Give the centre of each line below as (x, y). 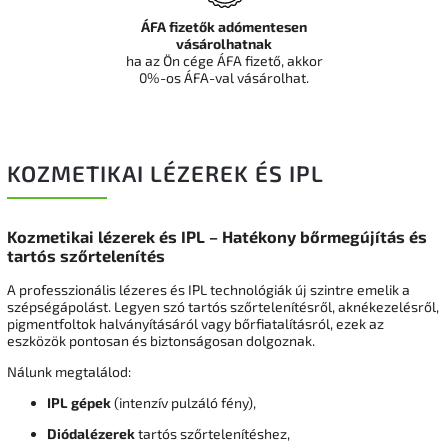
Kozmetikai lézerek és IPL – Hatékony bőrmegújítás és (217, 236)
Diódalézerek (91, 434)
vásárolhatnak (224, 43)
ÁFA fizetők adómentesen (224, 26)
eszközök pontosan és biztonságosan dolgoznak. (161, 341)
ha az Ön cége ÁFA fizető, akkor (224, 60)
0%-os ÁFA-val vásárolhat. (224, 77)
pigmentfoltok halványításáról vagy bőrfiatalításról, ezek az (195, 324)
